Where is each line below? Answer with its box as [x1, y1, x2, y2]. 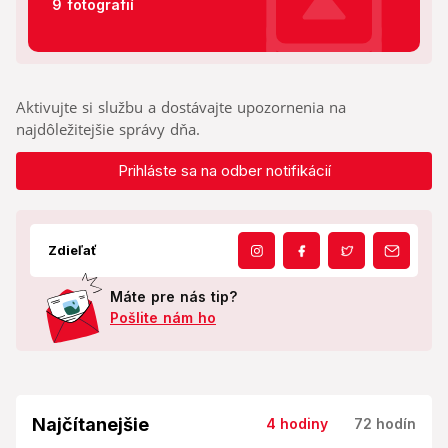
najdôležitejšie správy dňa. [16, 119, 200, 140]
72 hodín [354, 415, 416, 433]
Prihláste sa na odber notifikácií [117, 161, 331, 181]
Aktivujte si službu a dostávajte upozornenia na [16, 97, 346, 118]
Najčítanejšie [32, 414, 149, 436]
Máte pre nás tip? [110, 288, 237, 306]
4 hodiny [266, 415, 328, 433]
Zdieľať [48, 242, 97, 259]
